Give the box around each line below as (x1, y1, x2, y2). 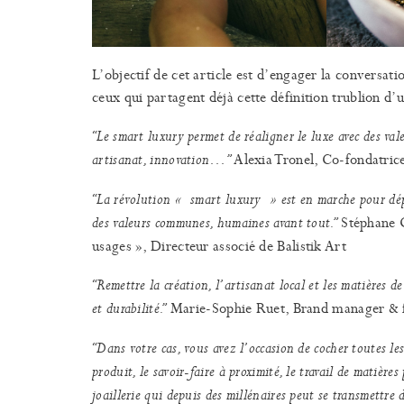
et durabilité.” (92, 298, 167, 318)
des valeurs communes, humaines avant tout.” (92, 213, 337, 233)
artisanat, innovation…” (92, 150, 231, 170)
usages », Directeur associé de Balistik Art (92, 234, 346, 256)
